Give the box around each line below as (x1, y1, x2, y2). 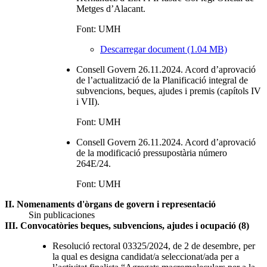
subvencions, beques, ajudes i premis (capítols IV (76, 85, 261, 96)
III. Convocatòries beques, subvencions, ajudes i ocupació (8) (5, 220, 249, 231)
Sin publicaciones (29, 209, 95, 220)
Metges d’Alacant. (76, 3, 145, 14)
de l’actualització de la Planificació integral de (76, 74, 248, 85)
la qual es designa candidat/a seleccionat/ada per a (52, 251, 239, 262)
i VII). (76, 96, 100, 107)
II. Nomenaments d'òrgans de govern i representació (5, 198, 216, 209)
